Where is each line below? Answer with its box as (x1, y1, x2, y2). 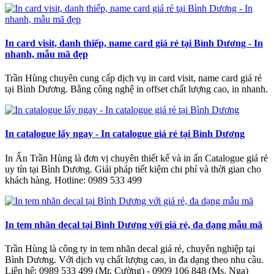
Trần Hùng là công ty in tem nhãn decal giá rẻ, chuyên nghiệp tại (5, 243, 255, 254)
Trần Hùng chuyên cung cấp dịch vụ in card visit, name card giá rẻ (5, 73, 262, 84)
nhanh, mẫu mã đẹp (5, 48, 88, 59)
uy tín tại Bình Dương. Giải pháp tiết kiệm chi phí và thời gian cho (5, 163, 261, 174)
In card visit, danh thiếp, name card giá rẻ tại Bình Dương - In (5, 37, 263, 48)
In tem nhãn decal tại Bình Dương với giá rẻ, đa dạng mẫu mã (5, 219, 262, 230)
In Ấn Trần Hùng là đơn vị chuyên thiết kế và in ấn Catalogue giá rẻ (5, 152, 268, 163)
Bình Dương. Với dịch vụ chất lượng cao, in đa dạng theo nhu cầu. (5, 254, 264, 265)
